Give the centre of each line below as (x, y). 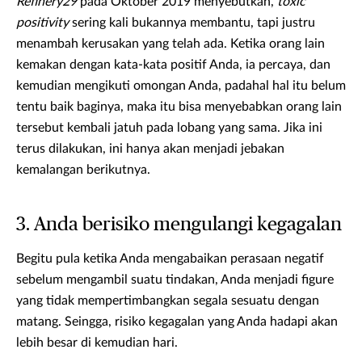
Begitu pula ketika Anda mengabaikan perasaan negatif (170, 259)
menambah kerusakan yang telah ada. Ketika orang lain (170, 44)
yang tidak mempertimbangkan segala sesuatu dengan (168, 301)
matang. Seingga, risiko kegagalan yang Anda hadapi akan (177, 322)
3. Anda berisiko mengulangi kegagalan (179, 225)
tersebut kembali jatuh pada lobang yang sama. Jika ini (169, 128)
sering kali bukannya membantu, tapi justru (192, 23)
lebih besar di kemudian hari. (97, 343)
